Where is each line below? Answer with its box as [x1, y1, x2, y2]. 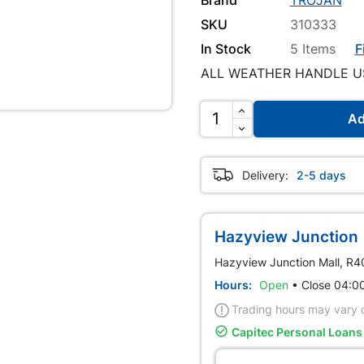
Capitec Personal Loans [231, 324, 362, 339]
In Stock [200, 40, 251, 57]
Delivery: [241, 167, 288, 182]
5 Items [289, 40, 336, 57]
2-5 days [296, 167, 346, 182]
